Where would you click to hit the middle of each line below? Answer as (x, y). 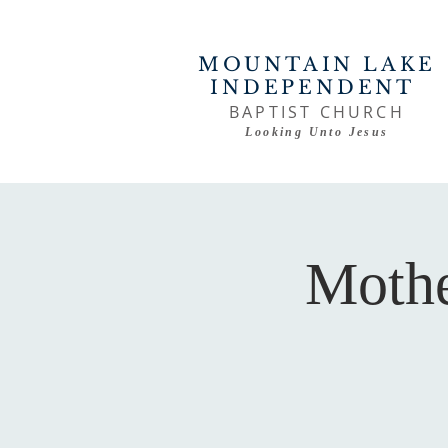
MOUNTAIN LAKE (317, 64)
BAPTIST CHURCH (317, 112)
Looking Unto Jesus (317, 132)
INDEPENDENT (317, 87)
